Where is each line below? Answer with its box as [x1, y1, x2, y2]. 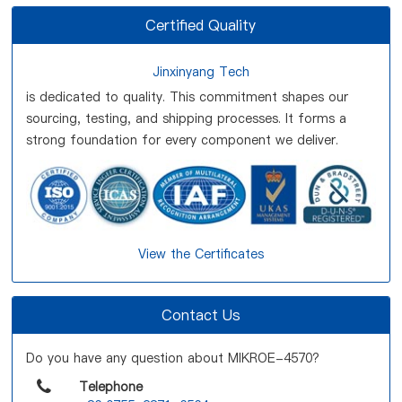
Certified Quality [145, 15, 257, 35]
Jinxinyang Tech [152, 63, 249, 81]
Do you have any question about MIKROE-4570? [26, 348, 320, 367]
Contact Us [161, 304, 240, 325]
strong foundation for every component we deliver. [26, 131, 339, 149]
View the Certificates [137, 244, 264, 263]
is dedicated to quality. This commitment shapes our [26, 88, 349, 106]
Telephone [78, 377, 143, 396]
